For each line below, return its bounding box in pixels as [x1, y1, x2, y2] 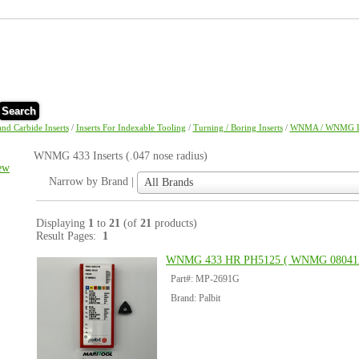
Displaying [36, 217, 88, 229]
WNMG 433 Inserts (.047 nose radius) [34, 150, 208, 162]
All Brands [144, 176, 193, 188]
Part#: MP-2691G [171, 273, 240, 284]
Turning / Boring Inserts [192, 123, 283, 132]
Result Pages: [36, 230, 103, 242]
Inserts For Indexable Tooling [75, 123, 186, 132]
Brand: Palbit [171, 292, 220, 304]
